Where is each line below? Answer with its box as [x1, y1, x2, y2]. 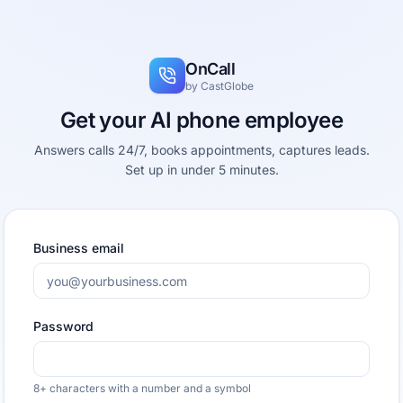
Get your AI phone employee [59, 107, 344, 133]
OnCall [185, 58, 236, 78]
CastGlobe [201, 78, 254, 93]
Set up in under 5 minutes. [124, 162, 279, 177]
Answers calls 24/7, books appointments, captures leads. [33, 142, 370, 157]
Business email [33, 240, 124, 255]
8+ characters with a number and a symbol [33, 381, 251, 395]
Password [33, 318, 94, 334]
